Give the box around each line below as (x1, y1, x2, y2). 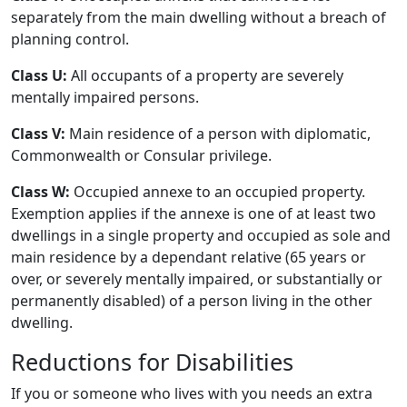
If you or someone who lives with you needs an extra (11, 383, 372, 403)
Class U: (11, 65, 67, 85)
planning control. (11, 29, 129, 49)
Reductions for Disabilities (11, 346, 293, 377)
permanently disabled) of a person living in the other (11, 291, 372, 311)
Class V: (11, 124, 65, 144)
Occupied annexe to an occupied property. (70, 182, 365, 202)
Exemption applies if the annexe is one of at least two (11, 203, 376, 223)
